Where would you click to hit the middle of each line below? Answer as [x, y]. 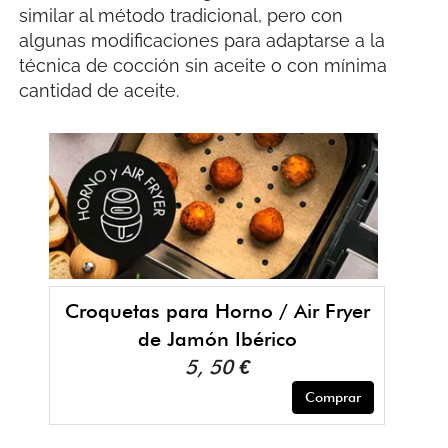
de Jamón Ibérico [217, 339]
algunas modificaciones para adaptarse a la [202, 41]
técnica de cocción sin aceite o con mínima [203, 66]
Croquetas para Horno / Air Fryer [217, 311]
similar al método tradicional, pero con [181, 16]
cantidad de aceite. [99, 91]
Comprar [333, 397]
